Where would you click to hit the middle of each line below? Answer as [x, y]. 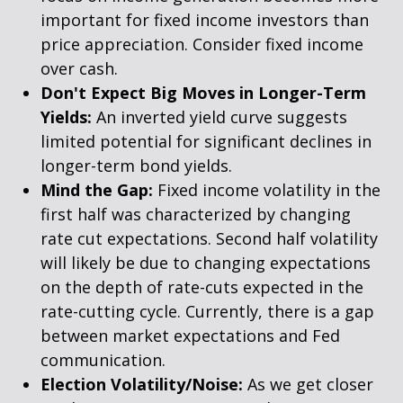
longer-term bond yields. [136, 166]
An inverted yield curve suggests [219, 117]
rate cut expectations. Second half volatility [209, 238]
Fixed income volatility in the [267, 190]
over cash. [79, 68]
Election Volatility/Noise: [142, 384]
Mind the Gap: [97, 190]
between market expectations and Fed [190, 336]
